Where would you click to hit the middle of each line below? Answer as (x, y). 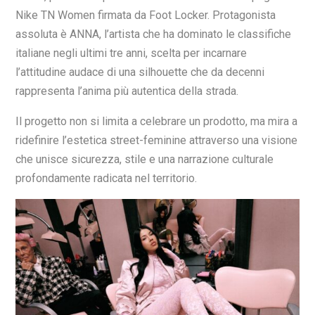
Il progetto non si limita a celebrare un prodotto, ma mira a (156, 121)
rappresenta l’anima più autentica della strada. (127, 91)
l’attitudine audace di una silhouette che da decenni (140, 72)
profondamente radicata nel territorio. (106, 178)
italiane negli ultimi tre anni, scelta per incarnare (131, 53)
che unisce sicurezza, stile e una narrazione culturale (144, 159)
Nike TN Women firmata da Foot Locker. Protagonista (146, 15)
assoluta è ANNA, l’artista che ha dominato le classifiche (153, 34)
